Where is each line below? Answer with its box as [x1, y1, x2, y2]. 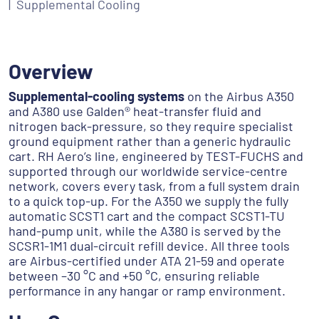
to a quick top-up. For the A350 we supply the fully [9, 193, 288, 209]
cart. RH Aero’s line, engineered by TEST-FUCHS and [9, 148, 303, 164]
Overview [9, 58, 93, 84]
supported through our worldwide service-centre [9, 163, 288, 179]
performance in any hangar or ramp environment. [9, 283, 286, 299]
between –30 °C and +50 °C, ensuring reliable [9, 268, 260, 284]
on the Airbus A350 [184, 88, 294, 105]
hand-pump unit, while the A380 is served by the [9, 223, 281, 239]
